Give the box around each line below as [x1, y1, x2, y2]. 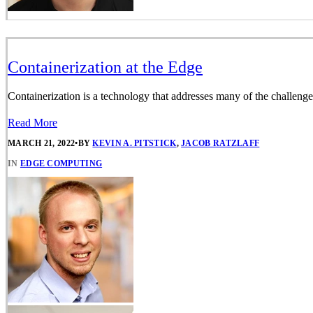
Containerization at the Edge [8, 57, 203, 76]
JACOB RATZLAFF [181, 138, 260, 149]
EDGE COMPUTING [20, 159, 103, 169]
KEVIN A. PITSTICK [92, 138, 177, 149]
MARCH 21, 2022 [8, 138, 75, 149]
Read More [8, 116, 57, 129]
